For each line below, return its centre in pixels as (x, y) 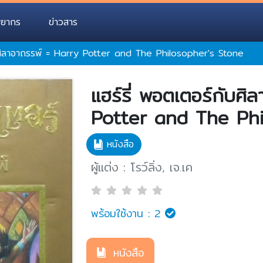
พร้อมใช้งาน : (121, 213)
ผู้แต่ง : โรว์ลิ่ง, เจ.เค (142, 167)
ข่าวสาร (63, 22)
